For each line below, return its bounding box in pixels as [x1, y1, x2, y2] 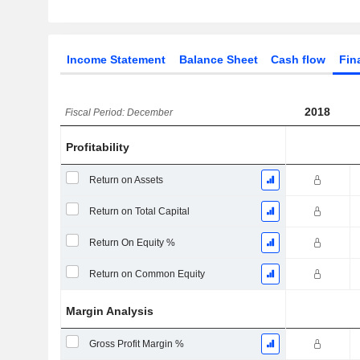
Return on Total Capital [88, 206, 190, 217]
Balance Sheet [178, 53, 258, 66]
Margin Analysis [66, 305, 154, 317]
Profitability [66, 141, 130, 153]
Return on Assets [88, 174, 163, 186]
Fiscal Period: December [65, 107, 174, 118]
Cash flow [271, 53, 326, 66]
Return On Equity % [88, 237, 175, 248]
